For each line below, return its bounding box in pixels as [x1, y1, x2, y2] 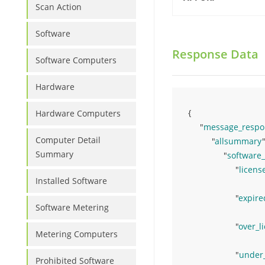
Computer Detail [35, 134, 101, 146]
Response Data [172, 46, 258, 62]
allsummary [215, 135, 262, 147]
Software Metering [35, 202, 109, 213]
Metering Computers [35, 228, 118, 240]
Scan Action [35, 1, 82, 12]
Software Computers [35, 54, 117, 66]
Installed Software [35, 175, 107, 186]
